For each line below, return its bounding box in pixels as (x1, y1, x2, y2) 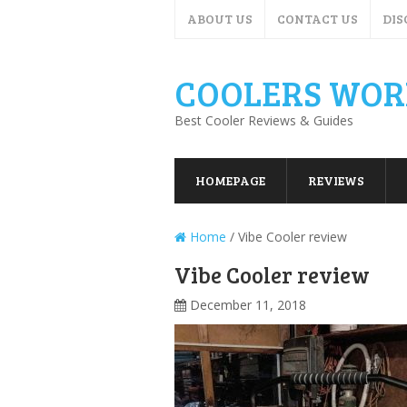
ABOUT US (187, 10, 253, 27)
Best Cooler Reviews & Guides (174, 112, 353, 129)
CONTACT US (277, 10, 358, 27)
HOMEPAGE (195, 172, 265, 189)
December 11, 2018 (190, 296, 306, 313)
